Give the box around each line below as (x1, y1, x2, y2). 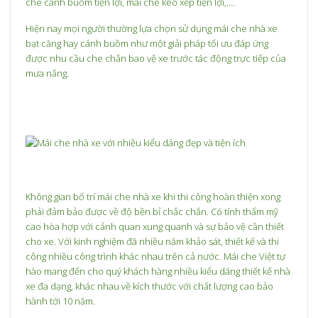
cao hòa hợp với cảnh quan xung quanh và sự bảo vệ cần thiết (26, 219, 285, 233)
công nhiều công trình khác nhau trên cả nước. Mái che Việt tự (26, 249, 286, 263)
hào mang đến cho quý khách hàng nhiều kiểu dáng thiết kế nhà (26, 264, 291, 278)
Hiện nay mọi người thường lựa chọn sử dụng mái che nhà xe (26, 22, 278, 35)
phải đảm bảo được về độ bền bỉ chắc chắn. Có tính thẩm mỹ (26, 204, 279, 218)
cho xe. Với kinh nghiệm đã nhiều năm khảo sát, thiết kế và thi (26, 234, 280, 248)
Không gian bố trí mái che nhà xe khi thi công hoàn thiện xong (26, 190, 281, 203)
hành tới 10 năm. (26, 294, 96, 307)
